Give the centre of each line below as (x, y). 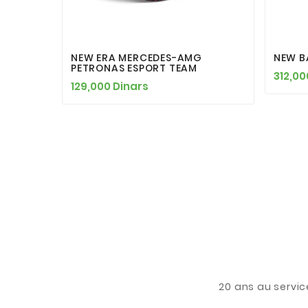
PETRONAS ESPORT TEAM (134, 68)
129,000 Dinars (110, 86)
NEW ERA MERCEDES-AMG (137, 57)
